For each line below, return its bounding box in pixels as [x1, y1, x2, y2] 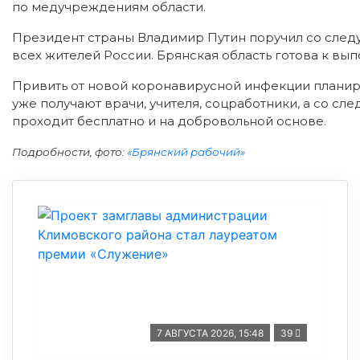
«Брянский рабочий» [127, 145, 245, 158]
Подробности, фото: [12, 145, 127, 158]
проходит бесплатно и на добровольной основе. [12, 113, 326, 129]
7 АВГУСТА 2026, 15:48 [157, 327, 264, 339]
